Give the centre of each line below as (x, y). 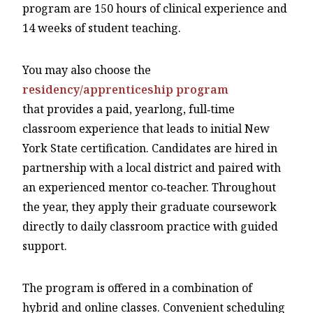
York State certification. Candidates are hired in (150, 148)
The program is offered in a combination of (137, 287)
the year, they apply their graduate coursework (150, 206)
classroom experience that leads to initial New (146, 128)
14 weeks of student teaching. (102, 28)
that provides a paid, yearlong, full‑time (129, 109)
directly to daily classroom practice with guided (150, 226)
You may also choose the (87, 70)
